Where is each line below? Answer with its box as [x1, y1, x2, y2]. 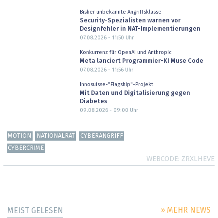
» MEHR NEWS [161, 206, 211, 215]
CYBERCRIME [8, 145, 44, 151]
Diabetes [79, 98, 107, 105]
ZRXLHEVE [182, 155, 215, 163]
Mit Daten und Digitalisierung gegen [79, 90, 190, 97]
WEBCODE [146, 155, 178, 163]
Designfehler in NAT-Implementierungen [79, 26, 200, 33]
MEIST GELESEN [7, 207, 63, 215]
